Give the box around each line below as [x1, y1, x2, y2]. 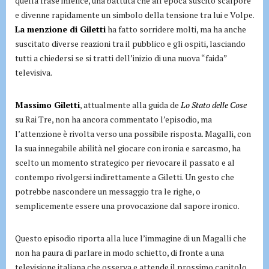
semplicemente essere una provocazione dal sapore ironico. [15, 199, 240, 211]
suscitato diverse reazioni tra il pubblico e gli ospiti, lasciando [15, 37, 246, 49]
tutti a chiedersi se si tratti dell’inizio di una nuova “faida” [15, 52, 227, 64]
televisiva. [15, 66, 52, 78]
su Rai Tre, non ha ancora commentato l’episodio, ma [15, 113, 212, 125]
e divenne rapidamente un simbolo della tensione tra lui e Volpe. [15, 8, 254, 20]
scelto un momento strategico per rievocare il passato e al [15, 156, 235, 168]
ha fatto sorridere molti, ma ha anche [106, 23, 246, 35]
